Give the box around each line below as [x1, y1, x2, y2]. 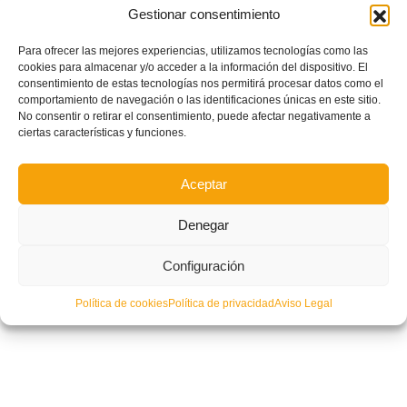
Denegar [178, 216, 229, 233]
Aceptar [180, 175, 227, 192]
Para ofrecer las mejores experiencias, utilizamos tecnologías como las [18, 45, 368, 57]
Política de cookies [74, 297, 168, 310]
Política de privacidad [167, 297, 274, 310]
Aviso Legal [273, 297, 333, 310]
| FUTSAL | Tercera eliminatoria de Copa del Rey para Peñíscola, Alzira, [6, 10, 385, 24]
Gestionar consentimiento [127, 6, 280, 22]
